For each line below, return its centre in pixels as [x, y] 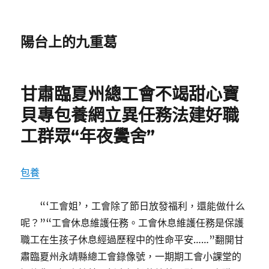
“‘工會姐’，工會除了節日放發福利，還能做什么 [143, 206]
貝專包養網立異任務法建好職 [130, 115]
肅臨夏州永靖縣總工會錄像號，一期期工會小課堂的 [131, 256]
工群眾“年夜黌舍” [88, 136]
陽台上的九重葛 [69, 42]
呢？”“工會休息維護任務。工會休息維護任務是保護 [132, 223]
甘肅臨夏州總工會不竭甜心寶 [130, 94]
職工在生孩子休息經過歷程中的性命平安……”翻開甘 [132, 240]
